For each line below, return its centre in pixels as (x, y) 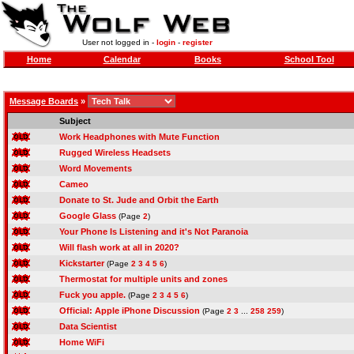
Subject (75, 121)
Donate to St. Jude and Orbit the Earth (139, 200)
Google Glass (88, 216)
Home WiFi (82, 342)
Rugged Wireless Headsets (115, 153)
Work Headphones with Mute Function (139, 137)
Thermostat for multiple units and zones (143, 279)
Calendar (122, 59)
